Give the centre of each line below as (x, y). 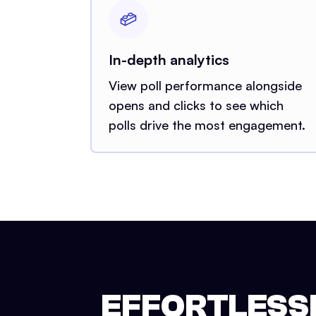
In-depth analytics (169, 59)
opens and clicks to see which (196, 105)
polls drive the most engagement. (207, 124)
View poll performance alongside (205, 85)
